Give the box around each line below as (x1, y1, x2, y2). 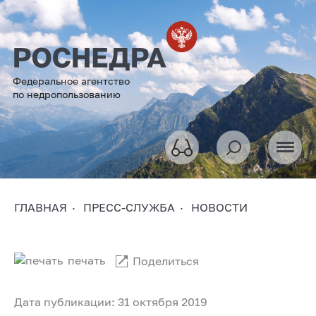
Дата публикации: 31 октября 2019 (14, 294, 207, 309)
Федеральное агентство (13, 74, 130, 87)
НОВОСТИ (191, 200, 248, 214)
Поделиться (133, 253, 199, 268)
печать (68, 253, 105, 267)
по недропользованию (13, 87, 121, 100)
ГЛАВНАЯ (14, 200, 67, 214)
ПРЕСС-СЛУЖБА (83, 200, 175, 214)
